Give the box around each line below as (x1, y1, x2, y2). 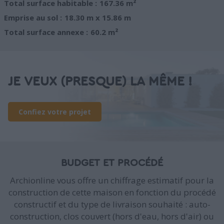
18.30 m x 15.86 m (64, 12, 131, 23)
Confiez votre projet (18, 107, 91, 117)
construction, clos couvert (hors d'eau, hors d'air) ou (10, 210, 214, 222)
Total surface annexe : (4, 27, 88, 37)
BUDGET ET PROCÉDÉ (61, 158, 163, 168)
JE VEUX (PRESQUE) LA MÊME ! (8, 75, 192, 88)
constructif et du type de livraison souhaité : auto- (13, 198, 210, 210)
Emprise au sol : (4, 12, 62, 23)
